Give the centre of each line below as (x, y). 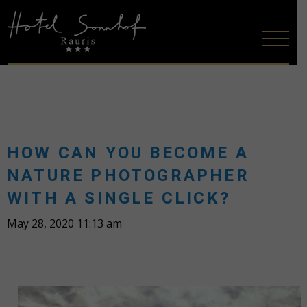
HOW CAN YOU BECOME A (128, 153)
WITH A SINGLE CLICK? (119, 198)
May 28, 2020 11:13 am (64, 223)
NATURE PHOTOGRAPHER (128, 175)
